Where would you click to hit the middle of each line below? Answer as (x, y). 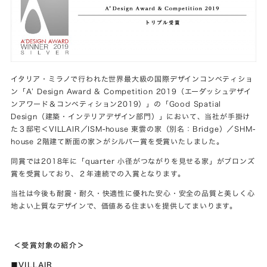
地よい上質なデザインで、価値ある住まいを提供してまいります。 (124, 206)
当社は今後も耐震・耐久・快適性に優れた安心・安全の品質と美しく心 (133, 193)
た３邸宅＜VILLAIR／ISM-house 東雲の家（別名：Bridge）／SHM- (133, 129)
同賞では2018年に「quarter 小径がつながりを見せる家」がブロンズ (133, 161)
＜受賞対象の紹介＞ (48, 245)
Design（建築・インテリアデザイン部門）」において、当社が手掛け (131, 117)
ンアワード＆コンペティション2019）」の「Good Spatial (116, 104)
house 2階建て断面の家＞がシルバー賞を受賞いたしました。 (117, 142)
